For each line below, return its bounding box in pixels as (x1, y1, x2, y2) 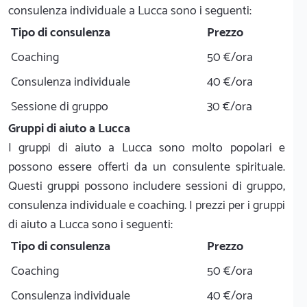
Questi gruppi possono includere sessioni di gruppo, (8, 175, 285, 197)
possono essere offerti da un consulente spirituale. (8, 156, 285, 177)
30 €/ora (207, 96, 252, 117)
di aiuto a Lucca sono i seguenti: (8, 214, 173, 235)
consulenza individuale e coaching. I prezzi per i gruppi (8, 195, 285, 216)
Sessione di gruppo (11, 96, 108, 117)
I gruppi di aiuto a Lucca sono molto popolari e (8, 137, 285, 158)
